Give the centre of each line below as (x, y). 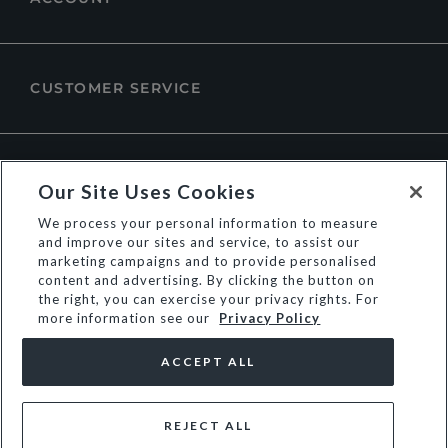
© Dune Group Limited (112, 429)
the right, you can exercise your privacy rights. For (209, 299)
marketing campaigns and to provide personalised (208, 261)
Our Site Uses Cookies (147, 191)
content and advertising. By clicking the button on (207, 280)
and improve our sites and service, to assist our (199, 242)
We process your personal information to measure (208, 223)
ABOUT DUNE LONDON (127, 178)
